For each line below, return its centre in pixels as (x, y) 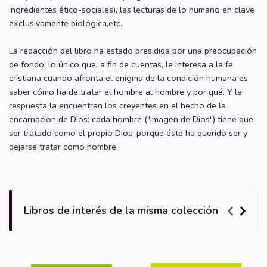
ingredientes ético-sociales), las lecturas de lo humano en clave (132, 9)
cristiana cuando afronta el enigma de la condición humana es (128, 78)
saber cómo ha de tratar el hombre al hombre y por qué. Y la (125, 91)
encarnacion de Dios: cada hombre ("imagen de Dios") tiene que (131, 119)
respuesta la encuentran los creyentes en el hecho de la (117, 105)
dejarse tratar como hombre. (63, 146)
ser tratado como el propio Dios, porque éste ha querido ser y (128, 133)
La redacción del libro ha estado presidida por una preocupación (133, 50)
